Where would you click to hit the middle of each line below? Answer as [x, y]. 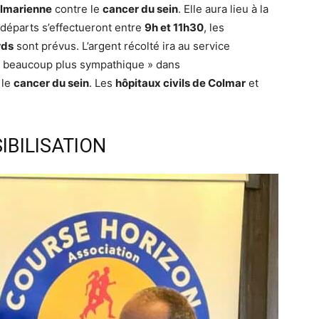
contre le [77, 9]
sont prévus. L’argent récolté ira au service [122, 46]
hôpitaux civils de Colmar [181, 83]
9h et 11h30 [174, 28]
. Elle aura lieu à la [223, 9]
